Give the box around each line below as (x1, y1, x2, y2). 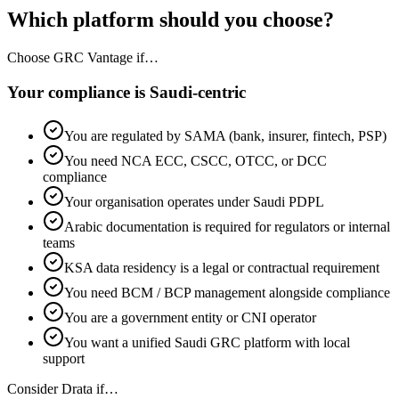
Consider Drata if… (7, 380, 118, 396)
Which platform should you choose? (7, 8, 334, 32)
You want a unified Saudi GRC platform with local (64, 334, 350, 350)
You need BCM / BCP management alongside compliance (64, 284, 390, 300)
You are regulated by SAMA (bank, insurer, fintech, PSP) (64, 127, 387, 143)
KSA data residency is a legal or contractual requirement (64, 259, 379, 275)
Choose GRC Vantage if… (7, 50, 159, 66)
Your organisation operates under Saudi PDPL (64, 193, 324, 209)
